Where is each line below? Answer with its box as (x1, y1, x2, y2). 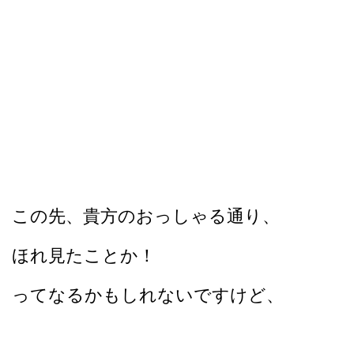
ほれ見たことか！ (12, 245, 156, 265)
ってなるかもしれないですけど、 (12, 284, 284, 305)
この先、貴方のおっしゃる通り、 (12, 205, 280, 226)
